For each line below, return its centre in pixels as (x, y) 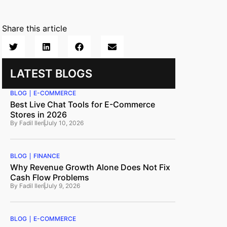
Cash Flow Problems (50, 178)
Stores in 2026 (39, 115)
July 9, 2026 (63, 186)
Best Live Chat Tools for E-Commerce (83, 105)
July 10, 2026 (64, 123)
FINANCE (47, 156)
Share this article (34, 29)
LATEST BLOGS (51, 74)
